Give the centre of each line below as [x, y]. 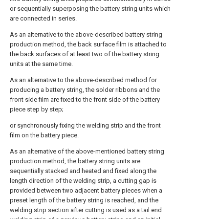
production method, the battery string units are [75, 161]
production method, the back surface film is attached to [88, 44]
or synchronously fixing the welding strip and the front [85, 126]
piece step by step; [37, 109]
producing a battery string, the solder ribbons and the [85, 90]
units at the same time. [41, 64]
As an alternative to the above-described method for [83, 80]
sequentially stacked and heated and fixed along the [83, 171]
